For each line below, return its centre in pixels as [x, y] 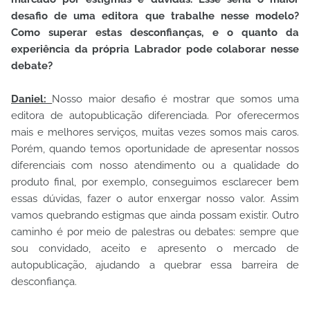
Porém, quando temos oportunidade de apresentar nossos [155, 148]
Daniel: [32, 99]
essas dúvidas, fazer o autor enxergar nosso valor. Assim [155, 198]
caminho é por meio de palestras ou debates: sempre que [155, 231]
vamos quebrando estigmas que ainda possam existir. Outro [155, 215]
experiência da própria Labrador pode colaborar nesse [155, 49]
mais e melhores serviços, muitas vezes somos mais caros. [155, 132]
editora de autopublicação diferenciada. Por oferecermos [155, 115]
